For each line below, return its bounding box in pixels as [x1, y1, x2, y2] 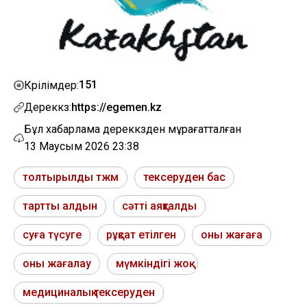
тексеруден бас [143, 171, 225, 184]
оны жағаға [201, 228, 262, 242]
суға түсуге [23, 228, 82, 242]
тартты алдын [23, 199, 97, 213]
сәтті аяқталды [122, 199, 197, 213]
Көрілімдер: [24, 78, 79, 92]
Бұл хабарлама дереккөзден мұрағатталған [24, 123, 241, 136]
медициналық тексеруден [23, 286, 155, 299]
